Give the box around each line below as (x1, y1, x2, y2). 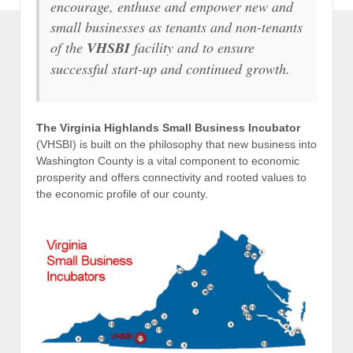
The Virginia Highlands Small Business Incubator (36, 121, 300, 134)
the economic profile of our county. (36, 187, 208, 200)
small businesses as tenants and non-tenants (50, 17, 303, 37)
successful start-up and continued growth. (50, 59, 290, 79)
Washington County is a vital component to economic (36, 154, 299, 167)
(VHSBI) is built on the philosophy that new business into (36, 137, 317, 150)
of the (50, 38, 87, 58)
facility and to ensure (130, 38, 255, 58)
